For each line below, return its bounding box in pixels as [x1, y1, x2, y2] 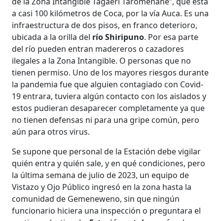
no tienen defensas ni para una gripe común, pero [12, 114, 200, 126]
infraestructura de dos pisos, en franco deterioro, [12, 20, 198, 31]
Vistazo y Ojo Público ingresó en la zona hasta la [12, 182, 192, 193]
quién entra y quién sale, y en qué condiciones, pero [12, 158, 206, 169]
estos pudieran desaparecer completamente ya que [12, 103, 205, 114]
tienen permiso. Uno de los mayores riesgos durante [12, 67, 209, 78]
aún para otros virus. [12, 126, 90, 138]
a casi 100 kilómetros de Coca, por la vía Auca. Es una [12, 8, 209, 19]
